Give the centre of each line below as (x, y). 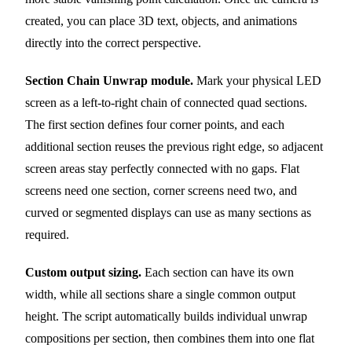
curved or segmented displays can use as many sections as (168, 213)
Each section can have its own (218, 273)
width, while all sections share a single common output (160, 295)
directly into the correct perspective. (113, 43)
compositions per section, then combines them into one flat (170, 339)
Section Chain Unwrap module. (109, 81)
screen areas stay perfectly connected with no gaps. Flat (162, 169)
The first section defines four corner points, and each (155, 125)
